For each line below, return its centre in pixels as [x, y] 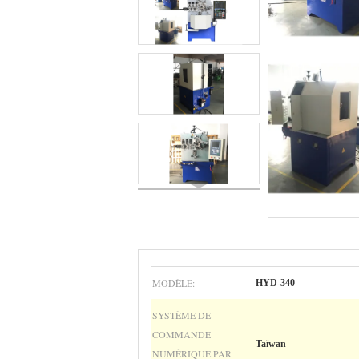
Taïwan [271, 344]
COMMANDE [182, 334]
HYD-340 [275, 283]
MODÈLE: [173, 283]
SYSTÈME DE [182, 315]
